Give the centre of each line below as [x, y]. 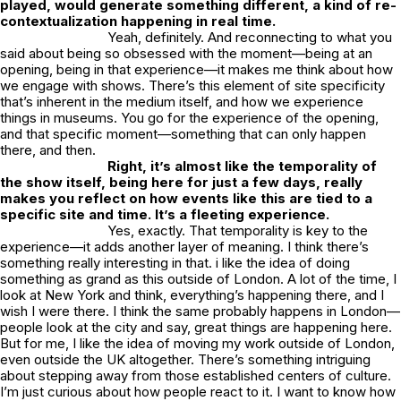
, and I [366, 295]
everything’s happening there [259, 295]
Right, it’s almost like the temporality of [242, 166]
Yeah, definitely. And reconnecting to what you [250, 38]
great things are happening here [291, 328]
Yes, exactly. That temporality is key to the [238, 231]
